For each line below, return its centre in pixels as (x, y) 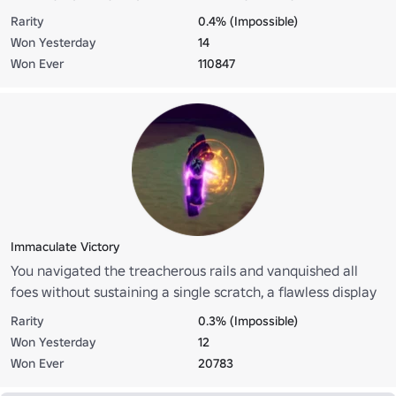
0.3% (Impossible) (248, 321)
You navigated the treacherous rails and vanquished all (184, 271)
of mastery (45, 313)
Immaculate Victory (65, 247)
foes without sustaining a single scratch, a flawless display (194, 292)
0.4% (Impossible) (248, 22)
